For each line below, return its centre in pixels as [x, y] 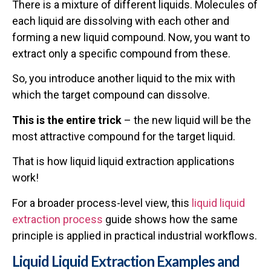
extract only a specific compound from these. [121, 54]
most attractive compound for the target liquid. [124, 136]
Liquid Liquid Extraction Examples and [126, 261]
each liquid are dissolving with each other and [121, 21]
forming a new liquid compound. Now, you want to [131, 38]
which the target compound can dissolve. [111, 95]
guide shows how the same [170, 219]
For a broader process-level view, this [102, 203]
